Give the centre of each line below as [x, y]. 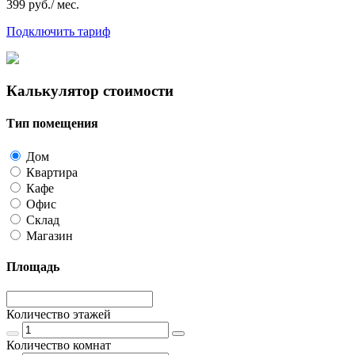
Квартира [52, 172]
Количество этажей [59, 315]
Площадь [33, 266]
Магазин [50, 235]
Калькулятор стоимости [90, 91]
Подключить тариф [58, 32]
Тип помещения [52, 124]
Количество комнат [59, 345]
